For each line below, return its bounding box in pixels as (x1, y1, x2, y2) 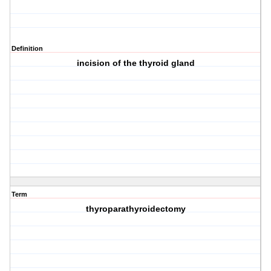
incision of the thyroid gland (76, 58, 195, 68)
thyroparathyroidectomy (85, 204, 186, 214)
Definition (11, 45, 43, 53)
